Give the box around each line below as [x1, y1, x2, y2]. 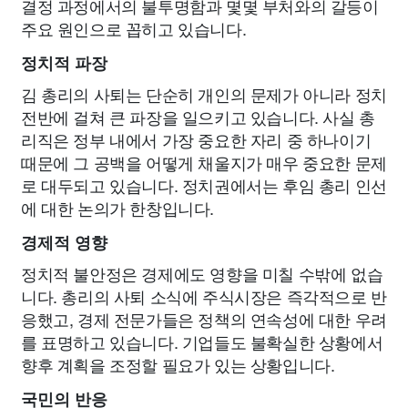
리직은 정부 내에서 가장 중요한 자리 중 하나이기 [21, 127, 372, 152]
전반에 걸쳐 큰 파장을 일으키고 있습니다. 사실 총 [21, 105, 375, 129]
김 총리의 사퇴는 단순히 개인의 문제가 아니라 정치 [21, 82, 387, 107]
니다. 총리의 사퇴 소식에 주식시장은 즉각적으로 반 [21, 284, 387, 309]
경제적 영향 [21, 234, 107, 253]
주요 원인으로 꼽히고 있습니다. [21, 16, 247, 41]
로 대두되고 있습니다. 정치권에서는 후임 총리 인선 [21, 173, 387, 198]
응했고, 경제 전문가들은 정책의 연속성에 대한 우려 [21, 307, 387, 331]
